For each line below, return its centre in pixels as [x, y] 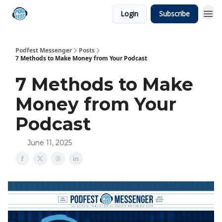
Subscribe [174, 14]
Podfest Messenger [44, 50]
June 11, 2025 [50, 143]
